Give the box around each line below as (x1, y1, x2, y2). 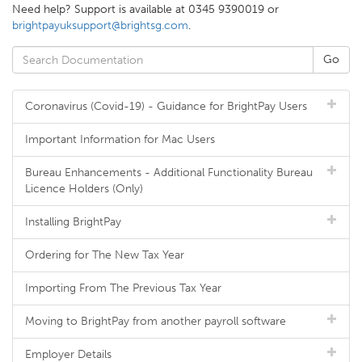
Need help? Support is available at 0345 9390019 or (12, 2, 279, 16)
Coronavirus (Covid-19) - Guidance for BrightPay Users (25, 99, 307, 113)
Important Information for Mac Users (25, 133, 215, 146)
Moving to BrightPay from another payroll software (25, 314, 286, 328)
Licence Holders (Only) (25, 182, 143, 196)
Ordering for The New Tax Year (25, 248, 184, 262)
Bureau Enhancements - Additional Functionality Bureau (25, 166, 313, 179)
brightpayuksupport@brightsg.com (12, 19, 188, 32)
